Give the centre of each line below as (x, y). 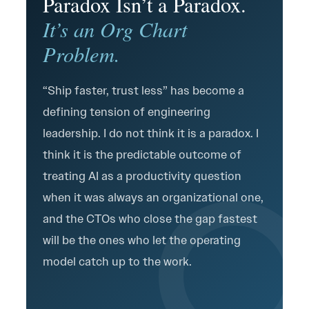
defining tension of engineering (127, 112)
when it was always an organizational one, (153, 197)
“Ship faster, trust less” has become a (143, 90)
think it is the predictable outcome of (142, 154)
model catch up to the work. (117, 261)
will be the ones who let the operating (142, 240)
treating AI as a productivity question (142, 176)
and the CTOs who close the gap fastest (150, 219)
